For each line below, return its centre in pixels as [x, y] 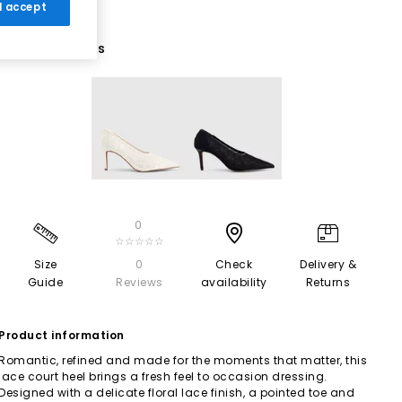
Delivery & [328, 264]
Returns [328, 282]
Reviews [140, 282]
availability [234, 282]
